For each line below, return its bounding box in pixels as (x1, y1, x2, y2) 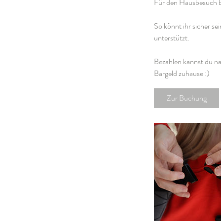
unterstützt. (154, 32, 189, 43)
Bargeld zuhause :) (154, 67, 210, 79)
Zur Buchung (166, 92, 207, 104)
